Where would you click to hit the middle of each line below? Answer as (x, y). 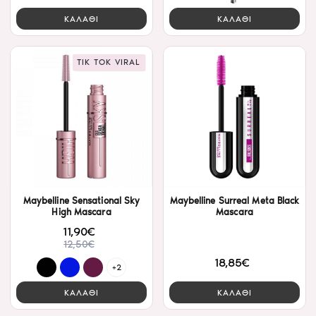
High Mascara (81, 212)
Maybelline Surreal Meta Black (235, 201)
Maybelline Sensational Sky (81, 201)
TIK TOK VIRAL (109, 62)
